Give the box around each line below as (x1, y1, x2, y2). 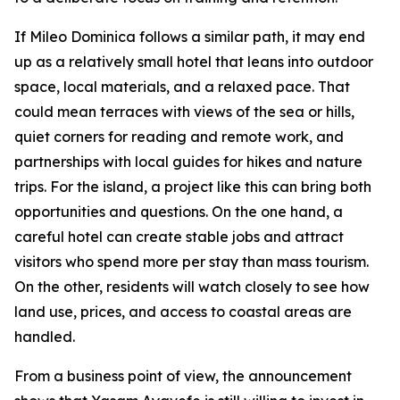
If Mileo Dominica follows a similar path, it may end (14, 27, 365, 46)
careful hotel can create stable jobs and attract (14, 227, 344, 246)
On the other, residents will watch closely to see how (14, 277, 370, 296)
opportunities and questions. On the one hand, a (14, 202, 343, 221)
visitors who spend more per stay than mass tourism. (14, 252, 369, 271)
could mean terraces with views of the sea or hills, (14, 102, 354, 121)
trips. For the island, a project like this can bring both (14, 177, 371, 196)
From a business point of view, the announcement (14, 366, 352, 385)
